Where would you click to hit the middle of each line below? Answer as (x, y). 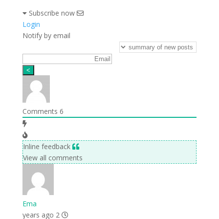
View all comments (53, 157)
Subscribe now (52, 13)
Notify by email (46, 35)
